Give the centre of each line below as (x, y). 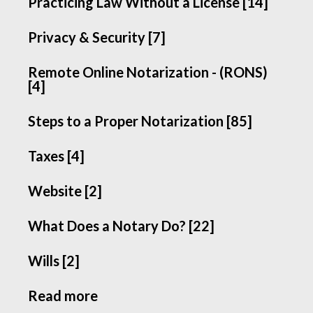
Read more (63, 296)
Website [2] (65, 191)
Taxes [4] (57, 156)
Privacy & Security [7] (97, 37)
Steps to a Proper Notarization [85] (140, 121)
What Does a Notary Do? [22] (122, 226)
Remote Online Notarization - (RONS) (148, 72)
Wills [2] (54, 261)
